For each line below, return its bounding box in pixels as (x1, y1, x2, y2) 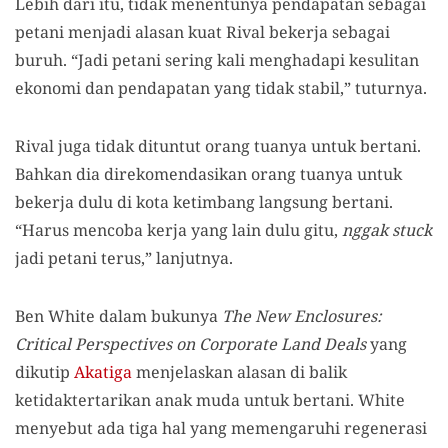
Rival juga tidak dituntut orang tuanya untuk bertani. (15, 134, 421, 157)
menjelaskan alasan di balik (132, 360, 347, 383)
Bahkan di (15, 162, 91, 185)
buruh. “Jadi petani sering (15, 48, 213, 71)
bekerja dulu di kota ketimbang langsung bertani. (15, 190, 393, 213)
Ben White (15, 304, 99, 327)
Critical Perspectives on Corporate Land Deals (15, 332, 370, 355)
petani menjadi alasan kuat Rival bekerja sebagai (15, 20, 390, 43)
